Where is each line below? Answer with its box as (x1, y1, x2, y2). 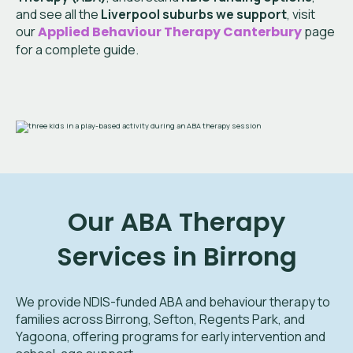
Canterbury (223, 23, 303, 41)
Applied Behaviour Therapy (38, 23, 224, 41)
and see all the (16, 6, 102, 23)
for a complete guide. (16, 41, 139, 58)
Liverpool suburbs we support (101, 6, 288, 23)
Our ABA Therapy (68, 204, 285, 240)
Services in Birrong (56, 239, 297, 274)
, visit (287, 6, 316, 23)
